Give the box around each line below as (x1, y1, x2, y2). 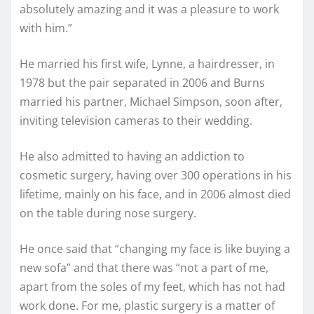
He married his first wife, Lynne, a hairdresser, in (20, 56, 275, 72)
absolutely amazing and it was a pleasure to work (20, 1, 279, 18)
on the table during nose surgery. (20, 205, 196, 221)
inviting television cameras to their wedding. (20, 113, 252, 129)
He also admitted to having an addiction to (20, 149, 245, 165)
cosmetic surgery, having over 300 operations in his (20, 168, 292, 184)
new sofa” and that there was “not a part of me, (20, 260, 268, 276)
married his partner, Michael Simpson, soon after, (20, 94, 282, 110)
